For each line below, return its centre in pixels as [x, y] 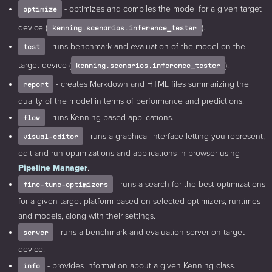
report [36, 84]
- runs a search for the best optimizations [189, 185]
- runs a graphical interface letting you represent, [174, 137]
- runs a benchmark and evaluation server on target [149, 233]
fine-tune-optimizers [66, 185]
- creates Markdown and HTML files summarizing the [151, 84]
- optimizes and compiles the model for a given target [162, 9]
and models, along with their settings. [87, 216]
